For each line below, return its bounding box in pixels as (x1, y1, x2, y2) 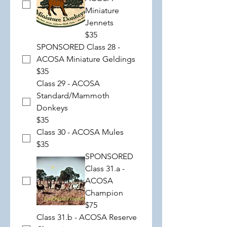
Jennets (85, 18, 113, 27)
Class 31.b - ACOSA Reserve (36, 212, 137, 222)
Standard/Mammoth (36, 91, 109, 100)
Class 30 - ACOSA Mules (36, 127, 124, 137)
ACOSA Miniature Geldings (36, 54, 135, 64)
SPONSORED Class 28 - (36, 42, 120, 52)
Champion (85, 188, 123, 198)
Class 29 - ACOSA (36, 79, 100, 88)
